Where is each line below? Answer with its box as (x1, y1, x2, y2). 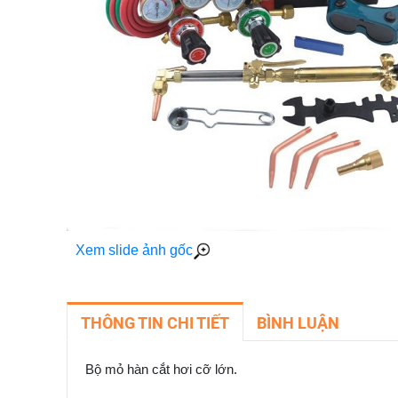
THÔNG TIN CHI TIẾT (80, 314, 229, 332)
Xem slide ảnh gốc (75, 243, 193, 258)
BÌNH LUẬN (256, 314, 339, 332)
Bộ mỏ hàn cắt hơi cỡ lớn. (84, 362, 237, 377)
